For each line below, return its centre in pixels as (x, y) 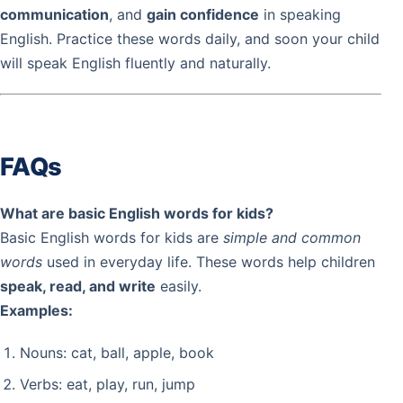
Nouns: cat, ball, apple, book (116, 353)
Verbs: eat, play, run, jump (107, 385)
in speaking (300, 15)
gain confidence (203, 15)
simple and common (292, 238)
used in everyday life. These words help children (209, 262)
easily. (179, 287)
